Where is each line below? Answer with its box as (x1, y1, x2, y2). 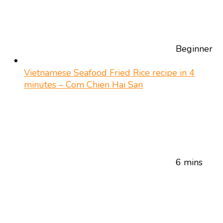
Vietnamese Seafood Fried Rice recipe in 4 (24, 66, 195, 79)
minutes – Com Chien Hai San (24, 78, 143, 91)
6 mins (176, 156, 203, 168)
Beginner (176, 42, 213, 55)
